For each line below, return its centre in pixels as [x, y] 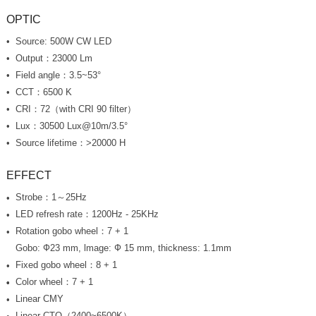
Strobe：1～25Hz [51, 197]
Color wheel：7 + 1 [54, 282]
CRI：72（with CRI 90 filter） [75, 109]
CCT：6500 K [43, 92]
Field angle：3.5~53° [58, 75]
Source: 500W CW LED [63, 41]
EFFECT [29, 176]
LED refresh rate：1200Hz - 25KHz [87, 214]
